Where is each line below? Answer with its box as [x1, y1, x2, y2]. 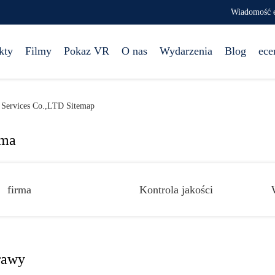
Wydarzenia [160, 45, 212, 57]
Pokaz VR [64, 45, 109, 57]
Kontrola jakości [139, 183, 213, 196]
